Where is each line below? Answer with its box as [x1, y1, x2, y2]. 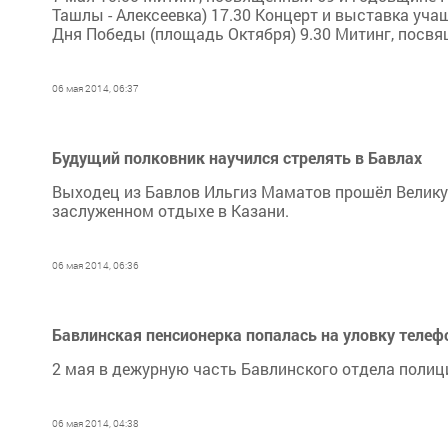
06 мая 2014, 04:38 [52, 417, 139, 430]
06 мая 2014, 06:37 [52, 82, 139, 95]
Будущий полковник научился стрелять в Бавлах [52, 147, 422, 168]
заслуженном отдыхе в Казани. [52, 200, 289, 221]
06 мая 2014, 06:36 [52, 259, 139, 272]
